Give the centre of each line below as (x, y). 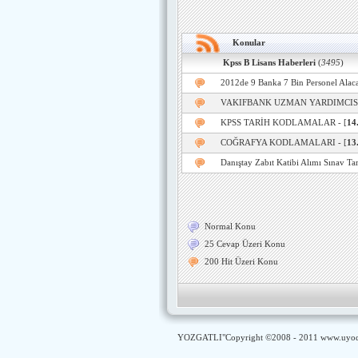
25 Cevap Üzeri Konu (245, 244)
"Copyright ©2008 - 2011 (271, 338)
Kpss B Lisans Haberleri (268, 63)
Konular (249, 43)
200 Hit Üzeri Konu (241, 262)
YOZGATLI (200, 338)
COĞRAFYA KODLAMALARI (278, 143)
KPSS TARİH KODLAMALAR (278, 123)
